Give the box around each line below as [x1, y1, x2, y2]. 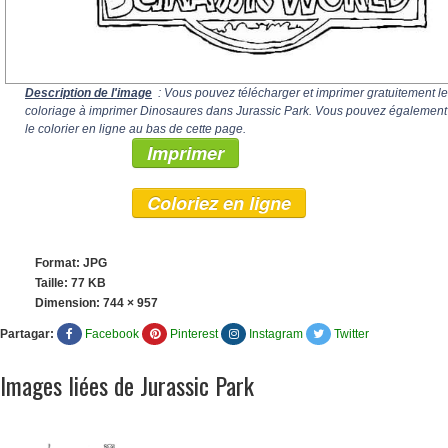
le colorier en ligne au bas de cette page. [25, 122, 246, 136]
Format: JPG [35, 256, 107, 270]
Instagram [249, 327, 303, 341]
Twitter [334, 327, 369, 341]
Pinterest [170, 327, 218, 341]
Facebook [85, 327, 139, 341]
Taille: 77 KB [35, 276, 106, 290]
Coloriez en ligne [147, 190, 291, 216]
